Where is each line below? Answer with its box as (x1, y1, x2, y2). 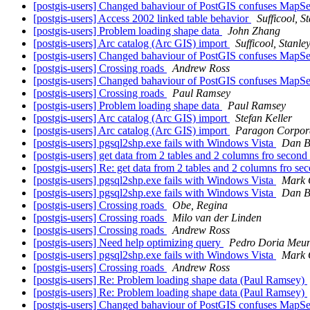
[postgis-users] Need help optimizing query (33, 237, 224, 249)
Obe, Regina (172, 199, 228, 212)
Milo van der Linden (172, 212, 262, 224)
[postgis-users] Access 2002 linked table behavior (33, 12, 251, 25)
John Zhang (228, 25, 280, 37)
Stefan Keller (235, 112, 292, 125)
